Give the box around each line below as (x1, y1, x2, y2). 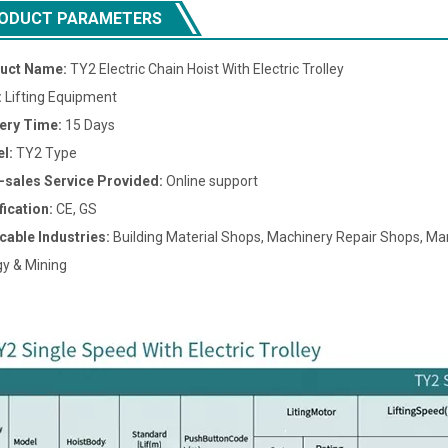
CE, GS (56, 201, 97, 217)
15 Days (65, 117, 115, 133)
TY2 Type (16, 145, 77, 161)
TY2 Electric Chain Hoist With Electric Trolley (70, 61, 344, 77)
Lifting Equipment (5, 89, 117, 105)
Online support (166, 173, 258, 189)
